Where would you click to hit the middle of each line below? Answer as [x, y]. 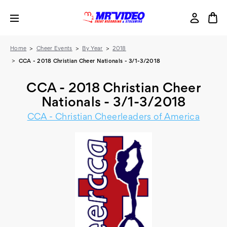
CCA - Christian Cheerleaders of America [113, 118]
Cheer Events [54, 49]
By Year [92, 49]
